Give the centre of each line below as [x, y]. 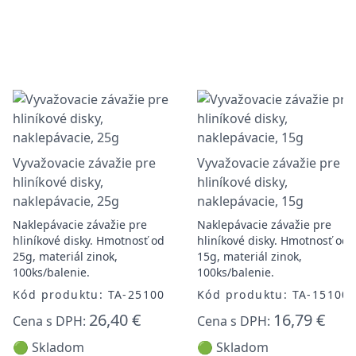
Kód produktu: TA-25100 [89, 294]
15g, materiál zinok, [250, 256]
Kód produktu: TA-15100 [273, 294]
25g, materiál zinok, [65, 256]
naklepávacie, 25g [66, 201]
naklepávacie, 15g [250, 201]
